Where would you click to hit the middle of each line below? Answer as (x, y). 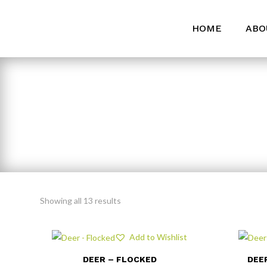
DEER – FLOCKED (119, 260)
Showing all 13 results (81, 201)
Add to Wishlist (158, 237)
